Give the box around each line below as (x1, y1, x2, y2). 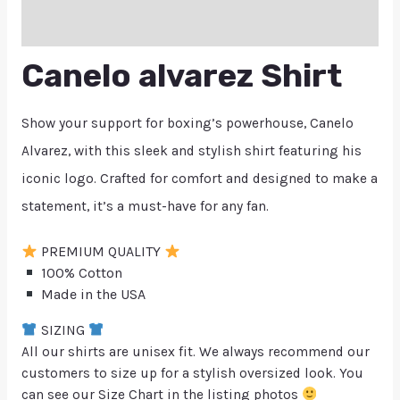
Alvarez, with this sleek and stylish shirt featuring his (21, 143, 362, 160)
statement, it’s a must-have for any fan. (21, 198, 269, 215)
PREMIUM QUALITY (37, 243, 165, 261)
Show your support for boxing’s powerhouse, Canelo (21, 115, 354, 132)
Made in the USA (37, 286, 146, 304)
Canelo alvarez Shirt (21, 56, 342, 96)
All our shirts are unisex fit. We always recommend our (21, 343, 370, 360)
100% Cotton (37, 264, 123, 282)
